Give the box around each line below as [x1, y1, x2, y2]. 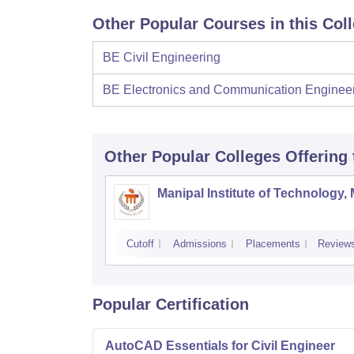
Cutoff [126, 237, 154, 250]
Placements [246, 237, 300, 250]
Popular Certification [92, 295, 249, 313]
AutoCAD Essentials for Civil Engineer [105, 338, 335, 352]
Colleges [215, 147, 281, 165]
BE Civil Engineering [103, 50, 220, 64]
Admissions [173, 237, 227, 250]
